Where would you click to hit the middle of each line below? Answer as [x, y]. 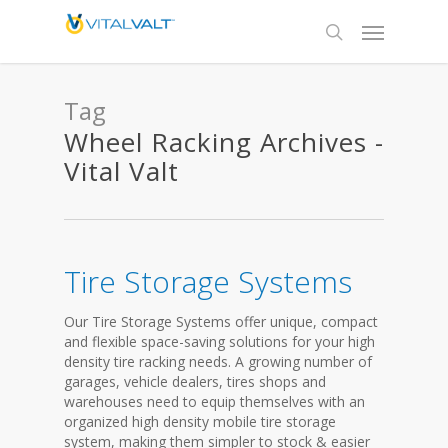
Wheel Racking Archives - [224, 142]
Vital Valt [121, 171]
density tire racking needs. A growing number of [218, 361]
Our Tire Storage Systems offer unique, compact [221, 321]
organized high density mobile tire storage [200, 421]
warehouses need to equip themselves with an [214, 401]
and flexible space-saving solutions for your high [219, 341]
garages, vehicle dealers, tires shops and [195, 381]
